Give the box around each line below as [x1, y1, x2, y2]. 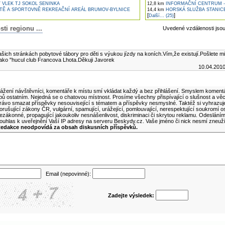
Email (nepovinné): [41, 171, 92, 177]
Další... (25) [148, 13, 174, 18]
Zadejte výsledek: [107, 192, 156, 198]
